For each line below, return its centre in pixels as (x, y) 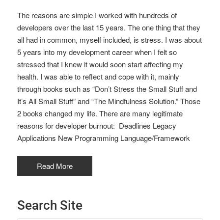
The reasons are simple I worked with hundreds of (97, 15)
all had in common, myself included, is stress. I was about (110, 40)
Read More (55, 166)
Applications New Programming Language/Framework (104, 138)
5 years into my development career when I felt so (97, 52)
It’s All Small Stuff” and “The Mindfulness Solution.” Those (109, 101)
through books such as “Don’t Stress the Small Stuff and (107, 89)
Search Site (50, 205)
